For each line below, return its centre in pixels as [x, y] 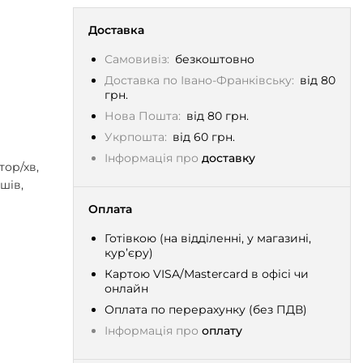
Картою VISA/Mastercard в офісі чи [206, 274]
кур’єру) [128, 253]
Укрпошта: [135, 137]
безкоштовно [214, 59]
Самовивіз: [137, 59]
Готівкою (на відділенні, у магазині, [207, 238]
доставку [228, 158]
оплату [222, 331]
